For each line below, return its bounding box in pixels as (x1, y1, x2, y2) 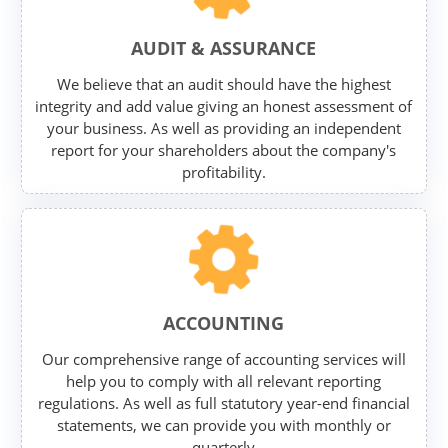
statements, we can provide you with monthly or (56, 415, 391, 436)
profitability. (181, 162, 266, 183)
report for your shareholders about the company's (51, 140, 397, 161)
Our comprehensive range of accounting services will (41, 349, 406, 370)
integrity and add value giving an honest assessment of (35, 96, 413, 117)
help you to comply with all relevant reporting (66, 371, 382, 392)
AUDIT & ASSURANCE (131, 36, 317, 61)
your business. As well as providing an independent (46, 118, 401, 139)
